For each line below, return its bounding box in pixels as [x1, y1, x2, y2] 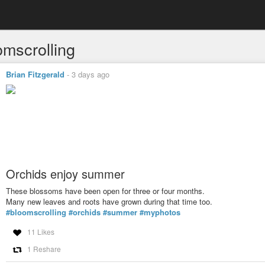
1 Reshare [27, 243, 61, 254]
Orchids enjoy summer [6, 165, 125, 183]
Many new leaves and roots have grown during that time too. [6, 196, 212, 208]
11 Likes [27, 226, 54, 237]
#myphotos [140, 206, 180, 218]
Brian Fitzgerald [6, 69, 64, 80]
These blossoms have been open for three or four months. [6, 185, 205, 197]
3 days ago [72, 69, 109, 80]
